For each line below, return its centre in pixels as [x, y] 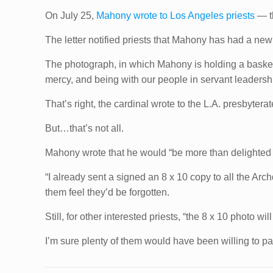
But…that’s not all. [85, 128]
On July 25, [71, 16]
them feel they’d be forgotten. [108, 192]
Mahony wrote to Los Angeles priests [176, 16]
